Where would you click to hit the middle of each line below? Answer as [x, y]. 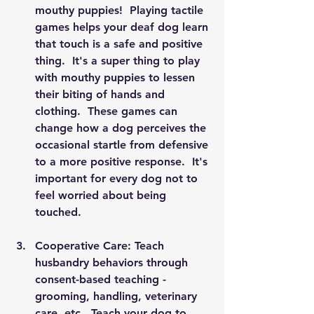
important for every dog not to [118, 178]
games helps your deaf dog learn [123, 27]
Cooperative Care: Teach [101, 246]
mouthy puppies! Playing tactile [121, 10]
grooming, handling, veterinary [118, 296]
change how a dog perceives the [122, 128]
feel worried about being [102, 195]
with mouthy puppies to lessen [117, 77]
